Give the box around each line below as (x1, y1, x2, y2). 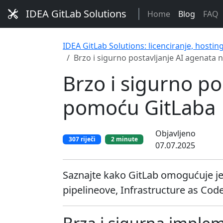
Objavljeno (155, 128, 196, 139)
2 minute (111, 135, 138, 143)
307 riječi (68, 135, 96, 143)
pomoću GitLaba (63, 94, 216, 121)
